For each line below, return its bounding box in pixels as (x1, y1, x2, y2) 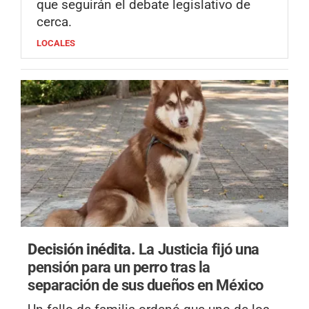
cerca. (37, 13, 72, 30)
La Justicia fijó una (138, 240, 259, 259)
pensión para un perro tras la (28, 258, 211, 277)
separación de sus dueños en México (28, 276, 263, 295)
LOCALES (37, 37, 75, 48)
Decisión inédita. (28, 240, 139, 259)
